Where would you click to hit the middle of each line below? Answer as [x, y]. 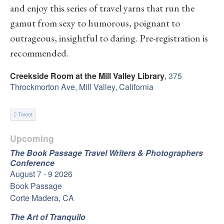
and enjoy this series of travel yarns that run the [102, 8]
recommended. [39, 53]
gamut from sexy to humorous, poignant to [95, 23]
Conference [32, 163]
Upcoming [32, 138]
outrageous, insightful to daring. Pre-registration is [109, 38]
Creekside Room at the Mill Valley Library [87, 76]
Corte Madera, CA [42, 198]
